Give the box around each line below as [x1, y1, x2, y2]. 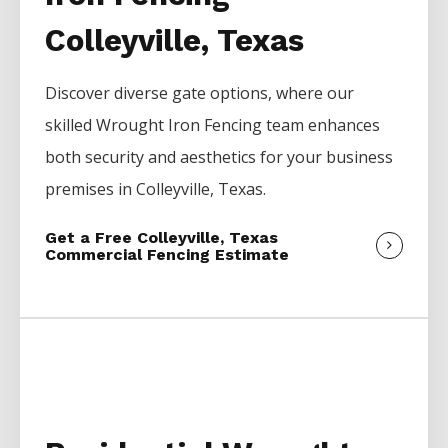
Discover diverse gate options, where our [45, 82, 355, 105]
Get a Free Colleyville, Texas [45, 228, 279, 248]
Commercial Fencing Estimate [45, 245, 290, 265]
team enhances [266, 114, 381, 137]
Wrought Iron [96, 114, 205, 137]
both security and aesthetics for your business [45, 146, 394, 169]
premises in [45, 178, 137, 201]
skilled [45, 114, 97, 137]
